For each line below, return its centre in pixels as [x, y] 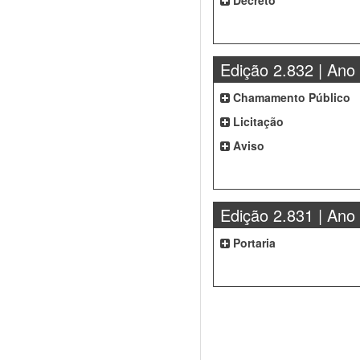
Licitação [257, 121]
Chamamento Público [290, 97]
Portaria [253, 243]
